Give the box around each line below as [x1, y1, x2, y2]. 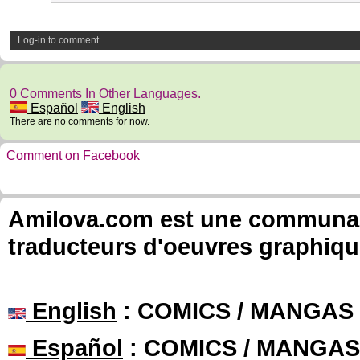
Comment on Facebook [6, 149, 140, 162]
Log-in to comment [18, 35, 99, 46]
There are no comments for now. [10, 116, 149, 127]
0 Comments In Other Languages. [10, 87, 201, 100]
